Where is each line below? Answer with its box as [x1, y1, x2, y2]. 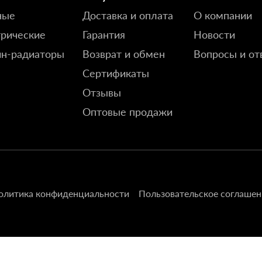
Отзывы [82, 86, 121, 99]
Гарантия [82, 28, 125, 41]
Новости [194, 28, 235, 41]
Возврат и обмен [82, 47, 165, 60]
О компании [194, 9, 252, 22]
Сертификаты [82, 67, 149, 80]
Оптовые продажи [82, 105, 173, 118]
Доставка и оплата [82, 9, 173, 22]
